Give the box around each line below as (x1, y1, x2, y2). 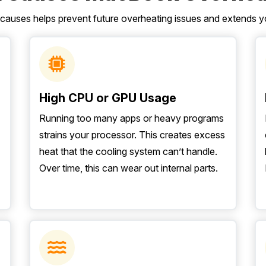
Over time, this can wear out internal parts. (39, 162, 218, 174)
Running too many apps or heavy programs (39, 112, 224, 124)
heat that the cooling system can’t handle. (39, 145, 217, 157)
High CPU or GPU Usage (39, 91, 176, 105)
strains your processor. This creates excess (39, 129, 225, 141)
